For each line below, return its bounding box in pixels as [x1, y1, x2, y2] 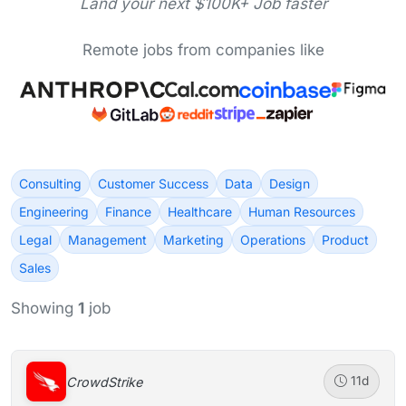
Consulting [19, 176, 82, 191]
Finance [105, 204, 151, 219]
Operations [240, 232, 305, 247]
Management [68, 232, 147, 247]
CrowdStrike [66, 373, 142, 390]
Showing [11, 299, 78, 317]
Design [269, 176, 310, 191]
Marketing [163, 232, 224, 247]
